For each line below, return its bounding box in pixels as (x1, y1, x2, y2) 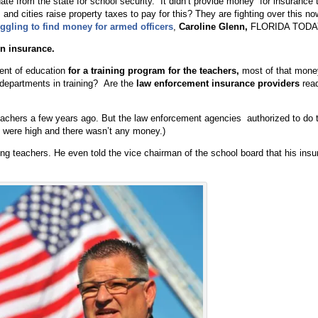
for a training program (67, 65, 165, 76)
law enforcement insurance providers (136, 78, 300, 89)
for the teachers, (168, 65, 239, 76)
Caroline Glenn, (175, 21, 248, 32)
